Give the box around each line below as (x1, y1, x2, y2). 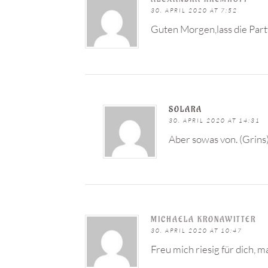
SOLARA (169, 104, 202, 114)
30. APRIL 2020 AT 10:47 (151, 227, 242, 234)
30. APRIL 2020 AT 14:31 (169, 117, 260, 124)
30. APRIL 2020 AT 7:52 (151, 7, 237, 14)
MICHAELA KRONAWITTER (151, 214, 256, 224)
